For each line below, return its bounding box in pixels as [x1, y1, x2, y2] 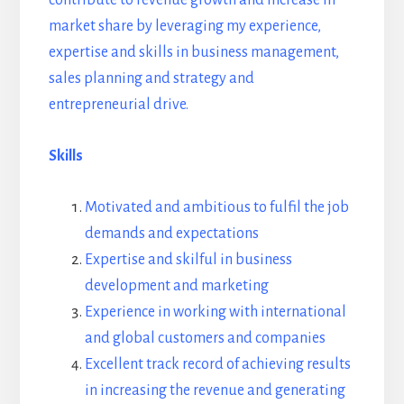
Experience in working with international [84, 303, 346, 320]
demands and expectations [84, 225, 259, 242]
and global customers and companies [84, 329, 326, 346]
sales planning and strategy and [48, 69, 254, 87]
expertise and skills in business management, [48, 43, 339, 60]
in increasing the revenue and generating [84, 381, 345, 399]
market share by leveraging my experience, [48, 17, 321, 34]
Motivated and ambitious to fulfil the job [84, 198, 349, 216]
